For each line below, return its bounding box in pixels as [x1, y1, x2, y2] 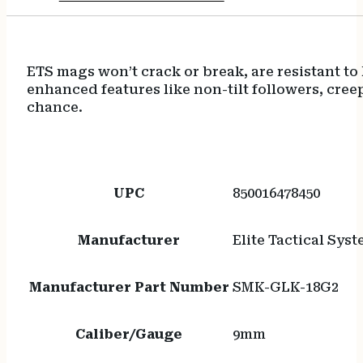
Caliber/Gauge [75, 327, 183, 343]
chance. [26, 99, 83, 115]
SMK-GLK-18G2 [232, 280, 339, 296]
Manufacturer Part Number [28, 280, 229, 296]
